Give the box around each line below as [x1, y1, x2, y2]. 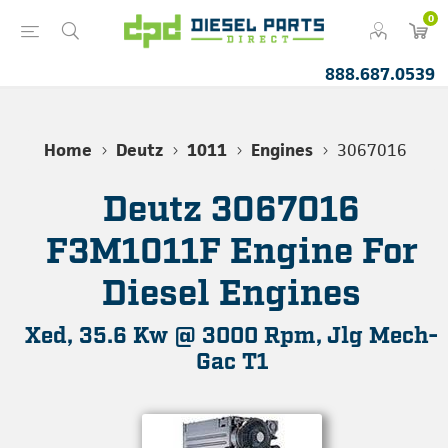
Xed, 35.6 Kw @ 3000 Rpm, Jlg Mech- [25, 322, 438, 351]
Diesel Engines [102, 272, 361, 318]
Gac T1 [195, 348, 268, 377]
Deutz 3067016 [103, 188, 360, 234]
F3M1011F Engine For [45, 230, 418, 276]
